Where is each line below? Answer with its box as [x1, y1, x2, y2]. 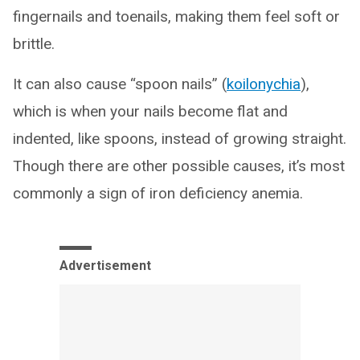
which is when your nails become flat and [13, 101, 288, 121]
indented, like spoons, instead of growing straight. [13, 129, 346, 148]
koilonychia [227, 74, 301, 93]
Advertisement [59, 257, 151, 273]
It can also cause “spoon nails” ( [13, 74, 227, 93]
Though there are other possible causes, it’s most [13, 156, 345, 175]
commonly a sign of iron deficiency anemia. [13, 183, 303, 202]
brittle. [13, 34, 55, 53]
